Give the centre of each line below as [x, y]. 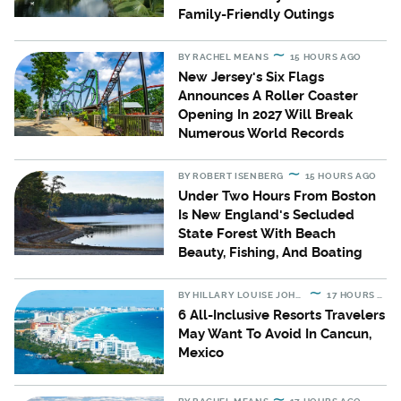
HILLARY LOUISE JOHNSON [244, 295]
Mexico [201, 353]
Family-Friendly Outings [256, 15]
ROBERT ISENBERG [239, 176]
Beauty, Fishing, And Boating [271, 253]
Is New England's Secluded [267, 215]
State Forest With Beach [257, 234]
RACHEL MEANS [231, 57]
